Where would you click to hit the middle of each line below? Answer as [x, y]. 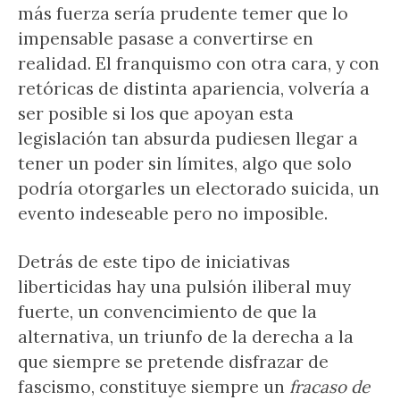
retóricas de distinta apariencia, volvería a [194, 88]
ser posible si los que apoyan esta [156, 113]
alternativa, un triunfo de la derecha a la [186, 337]
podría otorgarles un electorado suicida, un [199, 188]
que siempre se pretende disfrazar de [173, 362]
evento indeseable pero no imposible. [173, 213]
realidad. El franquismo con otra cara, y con [199, 63]
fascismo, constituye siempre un [154, 387]
